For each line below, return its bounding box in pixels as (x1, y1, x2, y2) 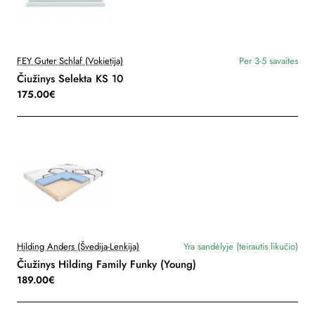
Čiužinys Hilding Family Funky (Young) (17, 257, 196, 273)
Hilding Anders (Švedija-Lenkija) (17, 240, 139, 254)
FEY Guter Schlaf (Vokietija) (17, 54, 123, 68)
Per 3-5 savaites (239, 54, 298, 68)
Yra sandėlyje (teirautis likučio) (184, 240, 298, 254)
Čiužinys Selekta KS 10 (17, 71, 123, 87)
